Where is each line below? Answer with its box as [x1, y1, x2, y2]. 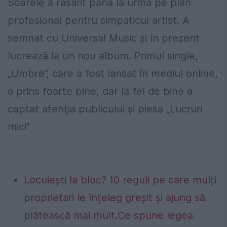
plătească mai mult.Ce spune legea [24, 209, 193, 222]
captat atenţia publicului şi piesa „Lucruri [8, 103, 202, 116]
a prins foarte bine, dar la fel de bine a [8, 85, 193, 98]
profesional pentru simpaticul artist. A [8, 14, 190, 27]
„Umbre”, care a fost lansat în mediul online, [8, 67, 218, 80]
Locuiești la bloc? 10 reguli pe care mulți [24, 174, 216, 186]
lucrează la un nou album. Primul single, [8, 50, 198, 62]
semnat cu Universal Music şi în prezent [8, 32, 200, 45]
